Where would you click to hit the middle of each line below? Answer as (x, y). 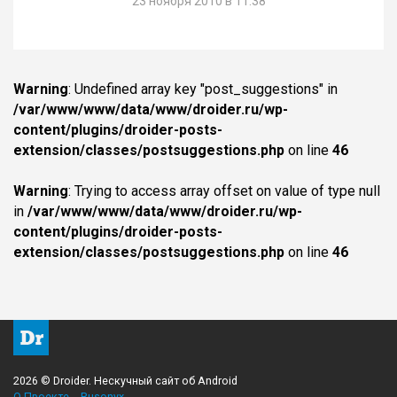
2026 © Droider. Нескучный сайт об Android (125, 380)
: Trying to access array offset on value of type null (224, 191)
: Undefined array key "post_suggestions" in (203, 89)
